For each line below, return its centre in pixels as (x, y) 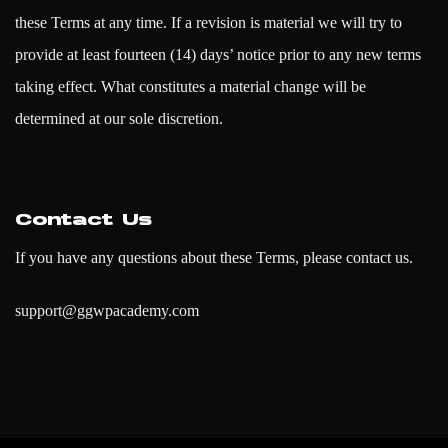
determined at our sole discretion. (119, 119)
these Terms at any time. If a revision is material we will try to (208, 23)
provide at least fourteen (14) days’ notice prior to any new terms (218, 55)
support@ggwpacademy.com (107, 310)
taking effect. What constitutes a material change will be (190, 87)
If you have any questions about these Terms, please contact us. (214, 257)
